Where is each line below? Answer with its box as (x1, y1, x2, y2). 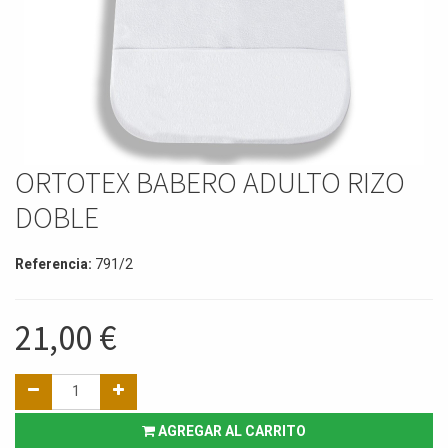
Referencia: (15, 253, 95, 275)
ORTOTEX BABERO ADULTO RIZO (15, 163, 405, 201)
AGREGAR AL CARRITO (155, 420, 306, 442)
